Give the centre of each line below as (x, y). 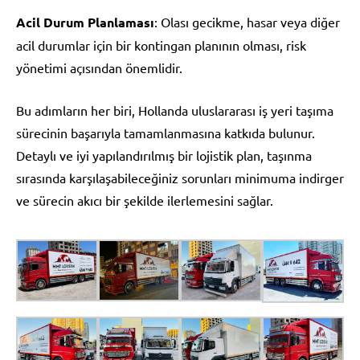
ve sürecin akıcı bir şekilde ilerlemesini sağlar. (145, 200)
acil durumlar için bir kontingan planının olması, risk (161, 45)
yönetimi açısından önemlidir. (99, 67)
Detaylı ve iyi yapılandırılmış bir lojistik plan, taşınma (164, 155)
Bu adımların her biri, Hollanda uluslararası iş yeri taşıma (175, 110)
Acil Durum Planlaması (85, 22)
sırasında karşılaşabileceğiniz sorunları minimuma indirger (180, 177)
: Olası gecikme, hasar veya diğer (247, 21)
